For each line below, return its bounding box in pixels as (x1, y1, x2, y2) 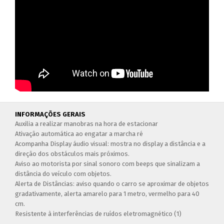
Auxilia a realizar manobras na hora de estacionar (15, 120, 158, 128)
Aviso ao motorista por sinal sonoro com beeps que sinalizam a (15, 160, 200, 168)
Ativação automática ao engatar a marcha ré (15, 130, 143, 138)
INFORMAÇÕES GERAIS (15, 110, 85, 118)
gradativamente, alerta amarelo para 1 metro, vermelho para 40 (15, 190, 199, 198)
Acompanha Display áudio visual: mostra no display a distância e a (15, 140, 205, 148)
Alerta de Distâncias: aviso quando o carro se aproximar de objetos (15, 180, 209, 188)
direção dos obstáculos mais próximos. (15, 150, 129, 158)
